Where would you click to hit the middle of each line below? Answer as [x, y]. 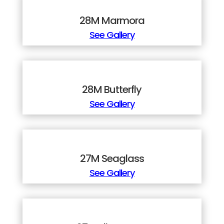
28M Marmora [112, 21]
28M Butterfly [112, 90]
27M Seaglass [112, 159]
